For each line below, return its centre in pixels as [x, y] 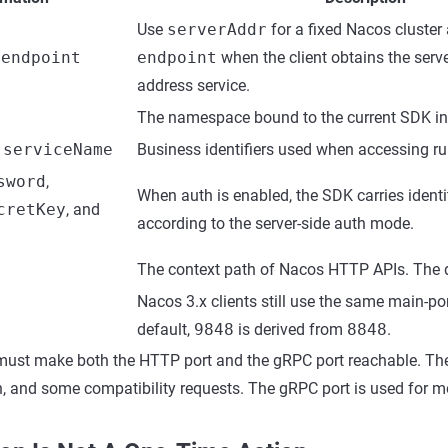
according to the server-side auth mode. [275, 223]
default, [165, 329]
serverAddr [217, 29]
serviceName [58, 149]
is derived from [290, 329]
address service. [193, 85]
